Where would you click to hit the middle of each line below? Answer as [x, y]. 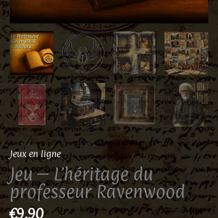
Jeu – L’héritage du [81, 174]
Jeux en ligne [35, 154]
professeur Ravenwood [97, 191]
